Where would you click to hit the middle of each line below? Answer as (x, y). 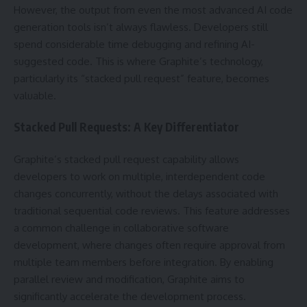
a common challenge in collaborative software (121, 228)
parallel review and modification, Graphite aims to (129, 279)
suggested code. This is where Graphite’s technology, (138, 61)
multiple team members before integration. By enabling (144, 262)
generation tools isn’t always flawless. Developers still (141, 27)
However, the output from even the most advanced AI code (153, 10)
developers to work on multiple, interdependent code (139, 176)
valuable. (35, 95)
